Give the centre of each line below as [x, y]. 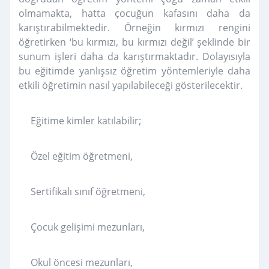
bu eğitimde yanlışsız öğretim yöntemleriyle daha [134, 71]
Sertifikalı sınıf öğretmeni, [88, 192]
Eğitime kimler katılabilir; [86, 121]
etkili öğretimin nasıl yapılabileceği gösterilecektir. [131, 86]
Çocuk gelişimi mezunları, [88, 227]
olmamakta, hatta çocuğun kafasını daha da [134, 14]
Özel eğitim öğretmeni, [82, 156]
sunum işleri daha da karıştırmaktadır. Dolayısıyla [134, 57]
